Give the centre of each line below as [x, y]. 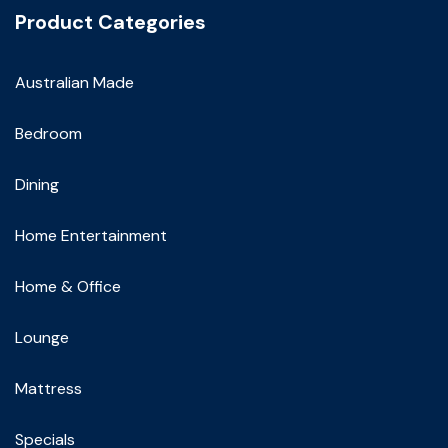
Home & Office [68, 287]
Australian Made [74, 83]
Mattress [48, 389]
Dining [37, 185]
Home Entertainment [91, 236]
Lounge [42, 338]
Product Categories [110, 22]
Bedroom [48, 134]
